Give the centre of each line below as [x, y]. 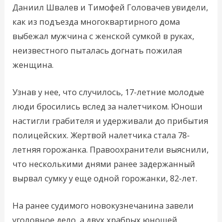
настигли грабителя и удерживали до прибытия [111, 120]
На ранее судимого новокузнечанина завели [103, 206]
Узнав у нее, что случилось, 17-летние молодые [109, 92]
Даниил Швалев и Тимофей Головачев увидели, [111, 7]
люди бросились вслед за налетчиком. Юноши [108, 106]
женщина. [33, 64]
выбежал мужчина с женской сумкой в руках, [104, 36]
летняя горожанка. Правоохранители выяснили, [111, 149]
